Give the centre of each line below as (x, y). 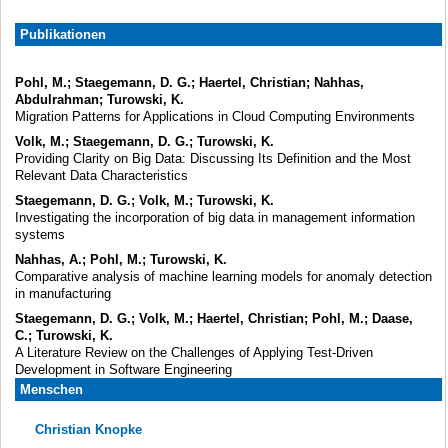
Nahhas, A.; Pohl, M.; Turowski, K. (121, 259)
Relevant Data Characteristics (101, 175)
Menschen (51, 389)
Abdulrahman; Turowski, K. (99, 99)
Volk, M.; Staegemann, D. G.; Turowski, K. (144, 141)
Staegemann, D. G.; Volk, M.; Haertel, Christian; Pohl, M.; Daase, (214, 318)
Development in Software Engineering (123, 369)
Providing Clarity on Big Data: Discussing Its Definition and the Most (213, 158)
